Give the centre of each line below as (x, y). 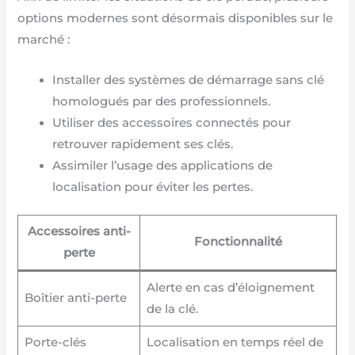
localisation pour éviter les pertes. (153, 187)
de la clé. (172, 309)
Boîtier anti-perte (75, 298)
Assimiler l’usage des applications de (163, 165)
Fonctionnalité (239, 242)
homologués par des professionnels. (162, 101)
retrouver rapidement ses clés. (143, 144)
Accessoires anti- (79, 232)
